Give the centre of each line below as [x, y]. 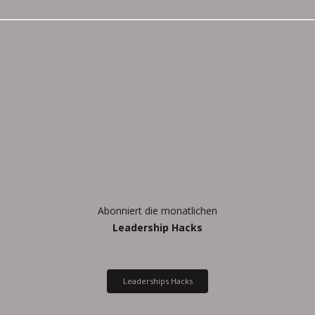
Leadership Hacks [157, 228]
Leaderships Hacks [157, 281]
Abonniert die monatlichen [157, 211]
